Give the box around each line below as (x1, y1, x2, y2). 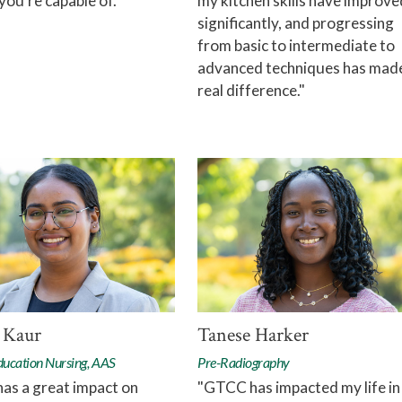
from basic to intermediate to (197, 36, 395, 56)
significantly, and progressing (197, 13, 394, 33)
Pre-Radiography (197, 354, 290, 371)
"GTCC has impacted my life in (197, 378, 400, 398)
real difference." (197, 81, 305, 100)
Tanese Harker (197, 322, 309, 349)
